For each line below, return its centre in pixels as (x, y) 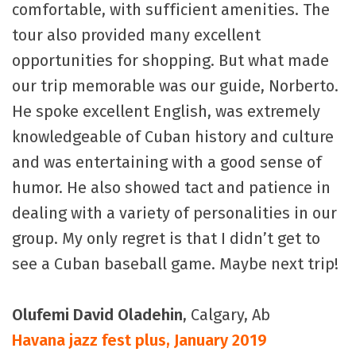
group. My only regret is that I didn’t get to (166, 239)
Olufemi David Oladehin (97, 315)
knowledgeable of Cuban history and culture (173, 137)
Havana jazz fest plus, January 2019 (139, 341)
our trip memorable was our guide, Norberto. (175, 86)
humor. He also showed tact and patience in (171, 188)
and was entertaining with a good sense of (167, 163)
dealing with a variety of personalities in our (174, 213)
